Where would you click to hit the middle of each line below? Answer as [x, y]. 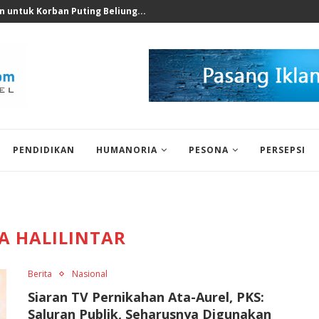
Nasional [90, 274]
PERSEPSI [283, 150]
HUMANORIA [127, 150]
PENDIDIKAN [44, 150]
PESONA [209, 150]
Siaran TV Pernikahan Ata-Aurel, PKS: [146, 297]
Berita [40, 274]
